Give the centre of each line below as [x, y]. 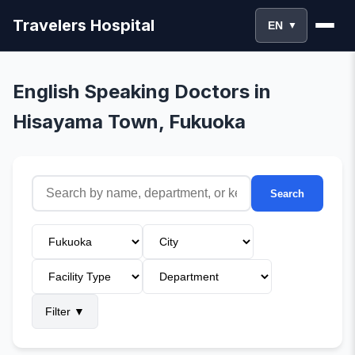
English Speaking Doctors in [142, 92]
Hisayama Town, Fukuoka [129, 122]
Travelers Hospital [84, 25]
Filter [58, 311]
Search [287, 193]
